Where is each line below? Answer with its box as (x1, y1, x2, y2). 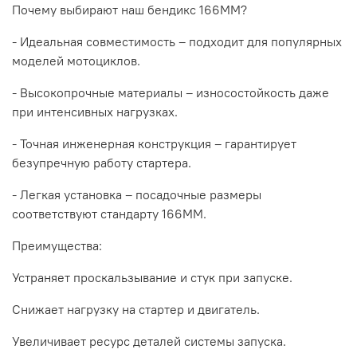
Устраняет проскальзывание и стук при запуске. (12, 269, 292, 285)
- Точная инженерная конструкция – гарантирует (12, 135, 296, 151)
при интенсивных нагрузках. (12, 103, 178, 120)
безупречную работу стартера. (12, 154, 191, 171)
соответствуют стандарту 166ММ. (12, 205, 206, 222)
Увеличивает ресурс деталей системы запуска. (12, 332, 286, 349)
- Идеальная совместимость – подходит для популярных (12, 33, 342, 49)
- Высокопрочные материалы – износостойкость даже (12, 84, 329, 100)
